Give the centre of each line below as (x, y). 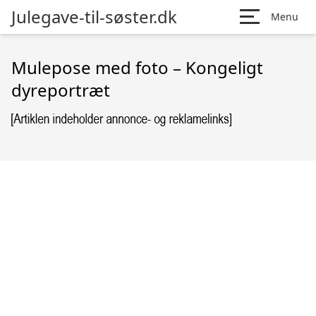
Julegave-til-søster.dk (94, 17)
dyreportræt (61, 90)
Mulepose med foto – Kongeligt (137, 67)
